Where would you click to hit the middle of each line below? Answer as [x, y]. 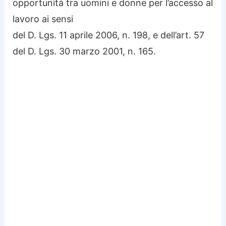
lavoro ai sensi [43, 19]
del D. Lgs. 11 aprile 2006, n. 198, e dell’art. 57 [109, 35]
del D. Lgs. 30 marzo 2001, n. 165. [84, 51]
